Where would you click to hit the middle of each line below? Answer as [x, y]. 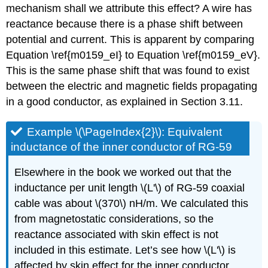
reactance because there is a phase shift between [125, 24]
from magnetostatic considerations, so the [114, 219]
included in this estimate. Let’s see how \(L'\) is [125, 250]
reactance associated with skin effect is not [117, 235]
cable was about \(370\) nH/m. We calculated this [132, 204]
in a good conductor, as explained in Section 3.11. [125, 102]
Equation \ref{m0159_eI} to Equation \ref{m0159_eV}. [133, 55]
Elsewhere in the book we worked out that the [123, 173]
